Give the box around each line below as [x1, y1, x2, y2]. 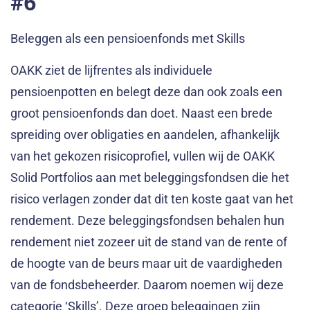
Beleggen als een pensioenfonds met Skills [10, 31, 245, 46]
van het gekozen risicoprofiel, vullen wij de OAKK [10, 148, 275, 163]
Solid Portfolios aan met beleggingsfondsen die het [10, 170, 289, 185]
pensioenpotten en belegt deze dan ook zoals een [10, 84, 282, 99]
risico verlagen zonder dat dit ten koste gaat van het [10, 191, 293, 206]
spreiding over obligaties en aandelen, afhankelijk [10, 127, 280, 142]
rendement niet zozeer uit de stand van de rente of [10, 234, 287, 249]
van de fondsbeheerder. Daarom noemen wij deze [10, 277, 284, 292]
